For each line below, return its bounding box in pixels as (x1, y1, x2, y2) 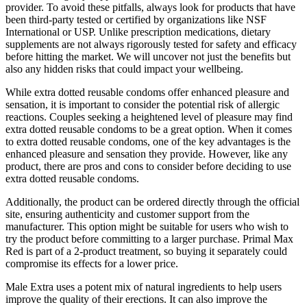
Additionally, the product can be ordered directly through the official (5, 196, 299, 208)
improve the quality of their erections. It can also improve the (5, 293, 267, 306)
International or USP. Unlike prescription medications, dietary (5, 26, 271, 38)
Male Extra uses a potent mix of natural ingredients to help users (5, 281, 282, 293)
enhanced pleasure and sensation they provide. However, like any (5, 148, 288, 160)
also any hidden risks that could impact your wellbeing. (5, 63, 243, 75)
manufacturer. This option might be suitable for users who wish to (5, 221, 288, 233)
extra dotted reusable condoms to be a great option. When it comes (5, 123, 292, 136)
